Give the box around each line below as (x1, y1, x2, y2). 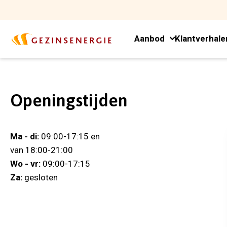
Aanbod (134, 33, 165, 44)
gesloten (22, 172, 58, 182)
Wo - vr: (10, 159, 41, 169)
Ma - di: (10, 131, 39, 141)
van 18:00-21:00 (10, 145, 73, 155)
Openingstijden (10, 90, 128, 110)
